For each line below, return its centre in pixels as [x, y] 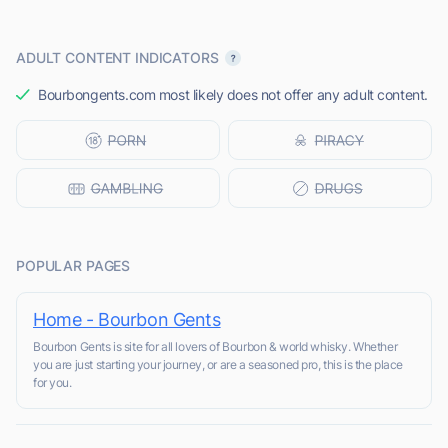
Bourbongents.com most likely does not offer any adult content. [233, 95]
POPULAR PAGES [73, 266]
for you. [52, 383]
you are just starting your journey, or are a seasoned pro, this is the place [218, 365]
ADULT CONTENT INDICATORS [117, 58]
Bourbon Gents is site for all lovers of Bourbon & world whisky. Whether [215, 347]
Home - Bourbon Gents [127, 320]
